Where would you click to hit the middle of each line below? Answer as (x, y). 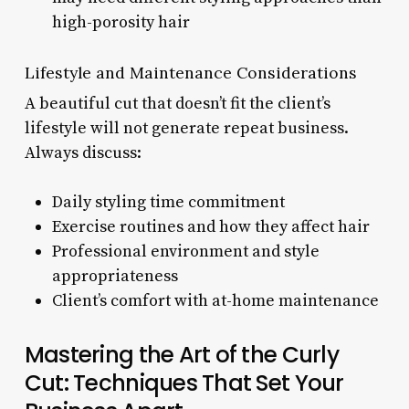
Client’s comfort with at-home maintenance (215, 300)
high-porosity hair (121, 22)
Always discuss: (83, 152)
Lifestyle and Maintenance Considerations (190, 72)
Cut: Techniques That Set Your (184, 383)
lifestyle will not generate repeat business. (186, 128)
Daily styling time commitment (168, 202)
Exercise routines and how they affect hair (210, 226)
